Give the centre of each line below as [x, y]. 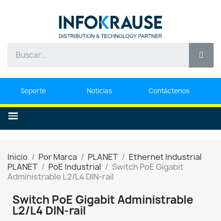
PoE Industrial [75, 167]
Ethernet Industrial [165, 157]
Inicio [18, 157]
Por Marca [58, 157]
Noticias [100, 91]
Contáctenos [169, 91]
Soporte [33, 91]
